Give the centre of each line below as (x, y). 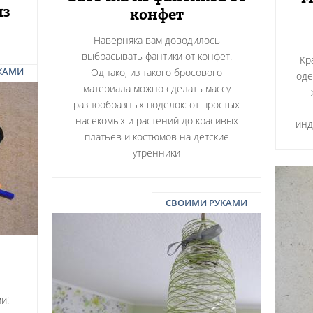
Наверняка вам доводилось (156, 40)
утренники (156, 153)
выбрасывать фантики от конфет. (156, 56)
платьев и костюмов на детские (156, 137)
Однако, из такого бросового (156, 72)
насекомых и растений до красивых (156, 121)
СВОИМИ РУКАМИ (206, 203)
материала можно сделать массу (156, 88)
